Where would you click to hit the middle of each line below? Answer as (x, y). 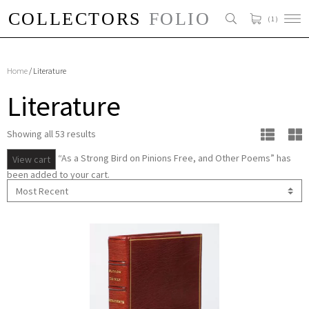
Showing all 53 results (51, 134)
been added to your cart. (58, 175)
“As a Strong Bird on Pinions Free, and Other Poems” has (173, 158)
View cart (31, 160)
